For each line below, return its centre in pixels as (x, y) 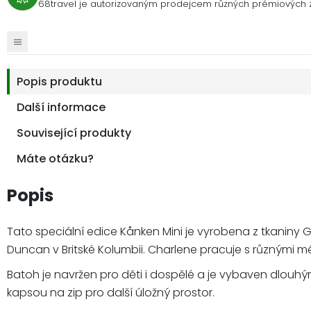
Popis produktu (59, 81)
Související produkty (74, 133)
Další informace (61, 107)
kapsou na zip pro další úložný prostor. (111, 292)
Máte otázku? (55, 158)
